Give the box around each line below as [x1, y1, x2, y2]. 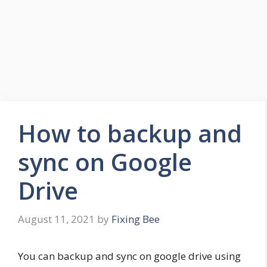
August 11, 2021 [18, 212, 95, 226]
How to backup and [18, 117, 242, 150]
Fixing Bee [111, 212, 160, 226]
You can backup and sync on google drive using [18, 249, 241, 263]
